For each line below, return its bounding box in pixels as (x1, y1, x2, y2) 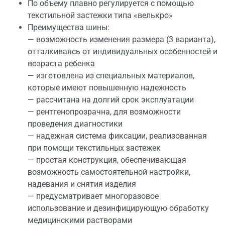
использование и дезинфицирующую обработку (28, 203, 209, 213)
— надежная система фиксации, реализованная (28, 131, 207, 141)
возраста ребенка (28, 59, 95, 69)
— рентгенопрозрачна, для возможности (28, 107, 181, 117)
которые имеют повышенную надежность (28, 83, 186, 93)
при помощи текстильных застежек (28, 143, 161, 153)
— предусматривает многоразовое (28, 191, 159, 201)
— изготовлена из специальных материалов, (28, 71, 194, 81)
